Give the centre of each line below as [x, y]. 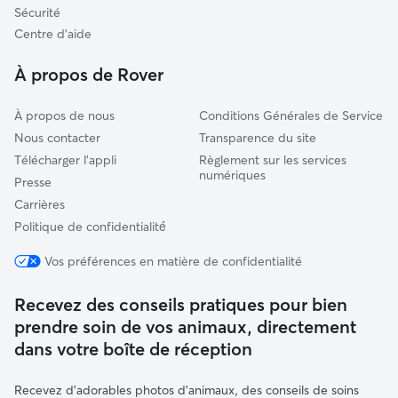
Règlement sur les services [273, 160]
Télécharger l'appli [65, 160]
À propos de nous [64, 115]
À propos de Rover [89, 74]
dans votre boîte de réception [133, 349]
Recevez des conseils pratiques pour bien [181, 304]
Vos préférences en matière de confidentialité [173, 261]
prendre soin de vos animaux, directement [185, 326]
